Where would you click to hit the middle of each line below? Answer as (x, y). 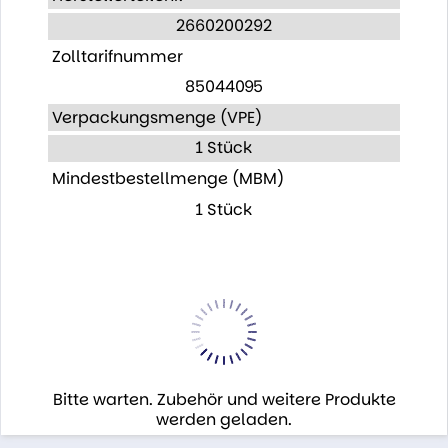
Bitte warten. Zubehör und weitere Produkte (224, 400)
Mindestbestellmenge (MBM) (167, 178)
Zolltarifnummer (117, 56)
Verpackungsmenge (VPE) (156, 117)
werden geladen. (224, 420)
